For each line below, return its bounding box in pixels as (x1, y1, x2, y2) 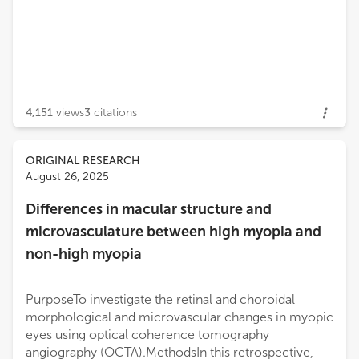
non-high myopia (26, 245, 142, 264)
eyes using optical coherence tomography (26, 327, 269, 343)
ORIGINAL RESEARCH (26, 154, 140, 168)
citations (94, 106, 137, 120)
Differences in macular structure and (26, 200, 272, 219)
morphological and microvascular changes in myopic (26, 309, 333, 325)
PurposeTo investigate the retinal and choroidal (26, 292, 295, 308)
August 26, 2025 (26, 170, 109, 184)
